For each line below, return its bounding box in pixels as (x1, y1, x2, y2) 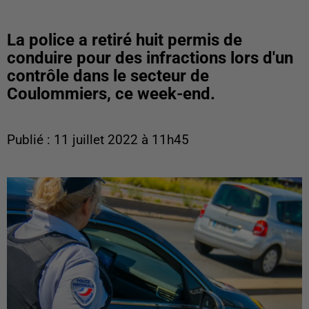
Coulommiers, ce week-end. (7, 84, 215, 103)
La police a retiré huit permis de (7, 30, 242, 50)
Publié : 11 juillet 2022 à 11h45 (7, 132, 189, 148)
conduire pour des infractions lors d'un (7, 48, 293, 68)
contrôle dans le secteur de (7, 66, 209, 86)
